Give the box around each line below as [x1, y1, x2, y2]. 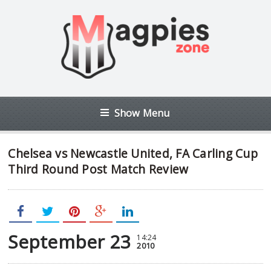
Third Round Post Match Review [8, 161, 189, 177]
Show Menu [114, 106, 171, 120]
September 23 [8, 229, 131, 254]
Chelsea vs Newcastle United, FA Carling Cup [8, 145, 258, 162]
